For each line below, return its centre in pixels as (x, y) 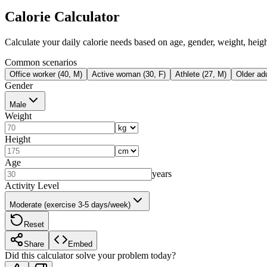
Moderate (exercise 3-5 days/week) (70, 204)
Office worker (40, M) (46, 74)
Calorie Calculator (62, 16)
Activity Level (32, 185)
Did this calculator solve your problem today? (90, 255)
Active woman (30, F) (129, 74)
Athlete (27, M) (201, 74)
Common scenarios (41, 62)
